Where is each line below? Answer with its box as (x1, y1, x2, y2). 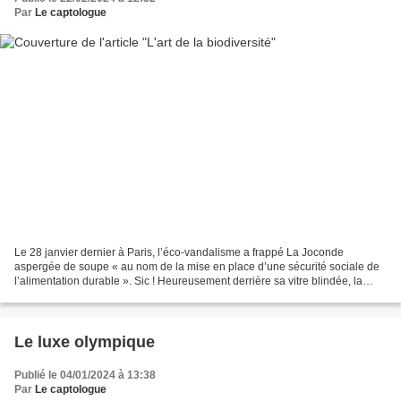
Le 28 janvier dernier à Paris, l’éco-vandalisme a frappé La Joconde (14, 245, 344, 259)
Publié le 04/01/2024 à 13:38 (14, 368, 156, 381)
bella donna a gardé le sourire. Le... (14, 288, 187, 302)
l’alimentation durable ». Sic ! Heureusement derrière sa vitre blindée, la (14, 274, 363, 287)
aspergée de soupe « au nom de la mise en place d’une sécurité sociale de (14, 260, 380, 273)
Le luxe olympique (14, 332, 155, 351)
